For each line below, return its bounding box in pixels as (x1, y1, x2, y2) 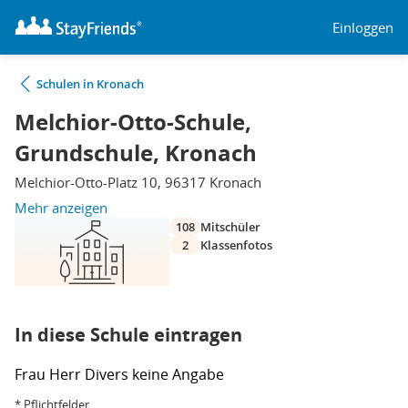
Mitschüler (200, 219, 260, 235)
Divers (85, 364, 132, 384)
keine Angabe (132, 364, 224, 384)
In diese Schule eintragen (15, 322, 242, 347)
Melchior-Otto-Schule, (15, 107, 251, 138)
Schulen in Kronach (36, 76, 144, 92)
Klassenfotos (200, 237, 272, 253)
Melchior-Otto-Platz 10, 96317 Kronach (15, 173, 261, 191)
